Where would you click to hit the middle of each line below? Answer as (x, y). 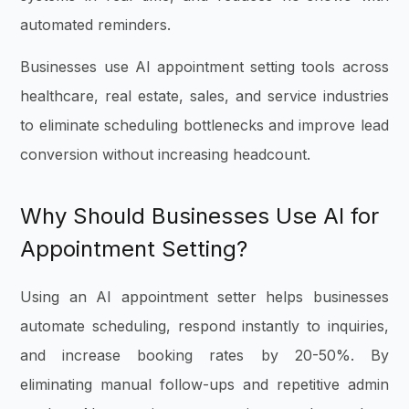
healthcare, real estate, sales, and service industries (204, 96)
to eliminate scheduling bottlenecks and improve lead (204, 126)
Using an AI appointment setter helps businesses (204, 297)
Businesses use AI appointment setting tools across (204, 67)
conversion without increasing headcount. (166, 155)
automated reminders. (98, 24)
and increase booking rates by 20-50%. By (204, 356)
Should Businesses (175, 216)
